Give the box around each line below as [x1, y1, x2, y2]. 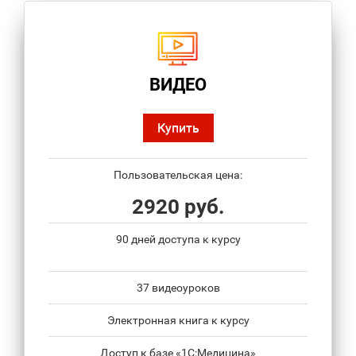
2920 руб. [131, 195, 225, 219]
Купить [157, 120, 199, 136]
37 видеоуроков [136, 281, 220, 295]
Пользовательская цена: [114, 168, 242, 182]
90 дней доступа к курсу [115, 233, 241, 246]
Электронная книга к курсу [106, 314, 250, 327]
